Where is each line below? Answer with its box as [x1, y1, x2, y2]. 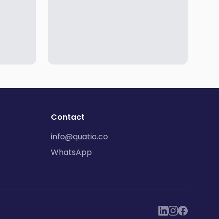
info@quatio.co [51, 131, 108, 142]
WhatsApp [51, 147, 92, 158]
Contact [51, 111, 85, 123]
